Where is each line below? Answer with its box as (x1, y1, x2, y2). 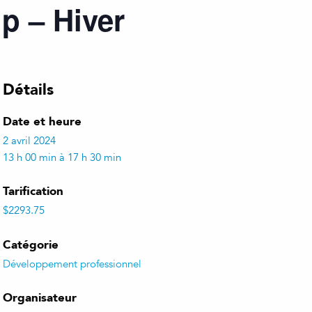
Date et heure (3, 111, 82, 131)
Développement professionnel (3, 257, 142, 270)
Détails (3, 76, 54, 102)
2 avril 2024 (3, 134, 56, 147)
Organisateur (3, 288, 77, 307)
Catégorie (3, 234, 59, 254)
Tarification (3, 181, 64, 201)
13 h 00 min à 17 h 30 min (3, 150, 122, 164)
